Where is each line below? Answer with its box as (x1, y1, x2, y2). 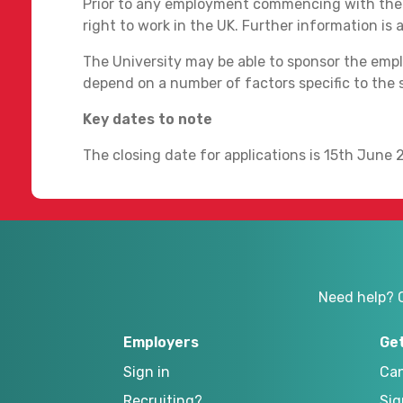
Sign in (123, 363, 170, 381)
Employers (123, 333, 199, 351)
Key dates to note (83, 110, 212, 128)
